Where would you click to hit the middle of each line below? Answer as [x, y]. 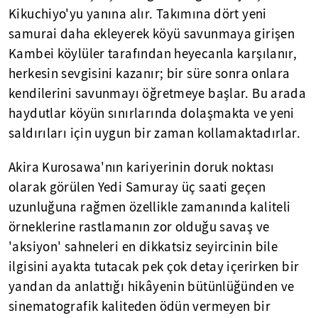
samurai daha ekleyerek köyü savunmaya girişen [152, 34]
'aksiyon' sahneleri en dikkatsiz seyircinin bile [143, 247]
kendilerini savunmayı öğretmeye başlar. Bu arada [158, 93]
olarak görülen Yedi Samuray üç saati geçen [137, 187]
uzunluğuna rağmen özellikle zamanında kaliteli [150, 207]
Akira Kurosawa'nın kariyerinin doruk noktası [142, 167]
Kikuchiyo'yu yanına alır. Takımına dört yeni [138, 14]
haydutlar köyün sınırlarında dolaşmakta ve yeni [152, 113]
